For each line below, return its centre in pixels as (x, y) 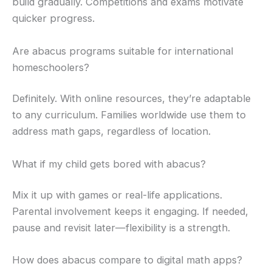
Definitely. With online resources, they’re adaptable (131, 99)
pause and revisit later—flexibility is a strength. (121, 228)
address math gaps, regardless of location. (111, 131)
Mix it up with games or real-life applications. (117, 195)
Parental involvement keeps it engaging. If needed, (130, 212)
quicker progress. (53, 19)
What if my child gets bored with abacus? (109, 164)
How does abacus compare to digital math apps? (127, 260)
